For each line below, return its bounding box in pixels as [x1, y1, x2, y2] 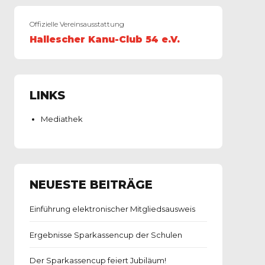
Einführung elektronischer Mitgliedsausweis [29, 203, 195, 214]
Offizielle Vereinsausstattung [29, 20, 124, 29]
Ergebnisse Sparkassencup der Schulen [29, 230, 182, 240]
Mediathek [41, 114, 83, 124]
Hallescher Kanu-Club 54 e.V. [29, 33, 180, 45]
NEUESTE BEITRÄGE [29, 177, 153, 192]
